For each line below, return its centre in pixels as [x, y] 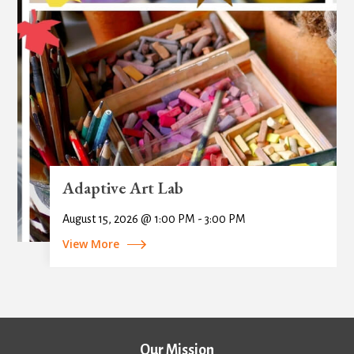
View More [90, 243]
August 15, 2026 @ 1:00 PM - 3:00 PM [154, 218]
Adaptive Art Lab [122, 187]
